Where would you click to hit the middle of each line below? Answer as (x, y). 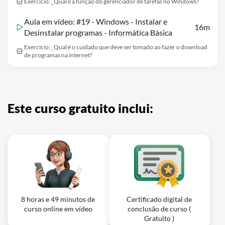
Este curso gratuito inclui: (80, 108)
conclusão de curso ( (159, 209)
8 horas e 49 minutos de (58, 199)
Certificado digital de (159, 199)
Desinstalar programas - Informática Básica (98, 32)
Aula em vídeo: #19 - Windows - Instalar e (96, 21)
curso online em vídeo (58, 209)
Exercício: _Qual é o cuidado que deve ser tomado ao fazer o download (116, 47)
